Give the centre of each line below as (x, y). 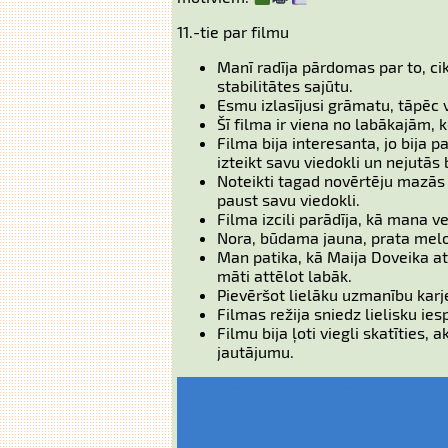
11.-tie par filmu (233, 31)
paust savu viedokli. (288, 199)
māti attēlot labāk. (284, 275)
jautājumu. (255, 351)
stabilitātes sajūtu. (285, 85)
